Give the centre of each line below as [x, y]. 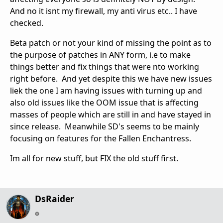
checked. [27, 23]
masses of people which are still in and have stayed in [111, 115]
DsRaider [55, 199]
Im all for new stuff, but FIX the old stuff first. [94, 159]
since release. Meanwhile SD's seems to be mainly [105, 127]
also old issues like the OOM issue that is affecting [104, 103]
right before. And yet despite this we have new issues [111, 79]
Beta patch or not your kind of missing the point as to [111, 43]
